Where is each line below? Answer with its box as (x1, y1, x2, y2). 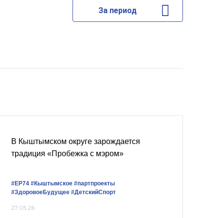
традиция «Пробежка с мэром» (11, 149, 124, 158)
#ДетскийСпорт (71, 189, 116, 196)
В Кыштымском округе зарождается (11, 137, 140, 145)
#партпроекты (74, 180, 115, 187)
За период (98, 6, 137, 15)
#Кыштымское (31, 180, 73, 187)
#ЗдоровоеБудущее (11, 189, 70, 196)
